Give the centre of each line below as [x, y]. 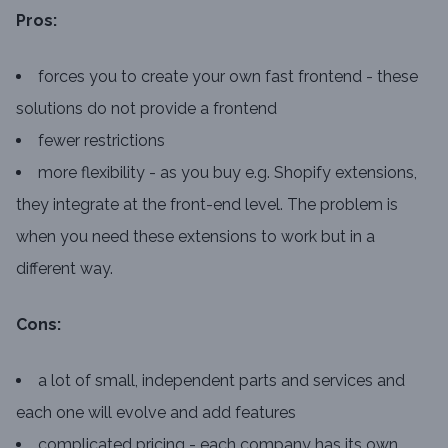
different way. [64, 268]
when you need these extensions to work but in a [195, 236]
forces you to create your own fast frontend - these [228, 76]
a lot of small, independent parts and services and [221, 380]
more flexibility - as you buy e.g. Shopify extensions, [227, 172]
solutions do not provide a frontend [146, 108]
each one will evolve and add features [156, 412]
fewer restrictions [101, 140]
